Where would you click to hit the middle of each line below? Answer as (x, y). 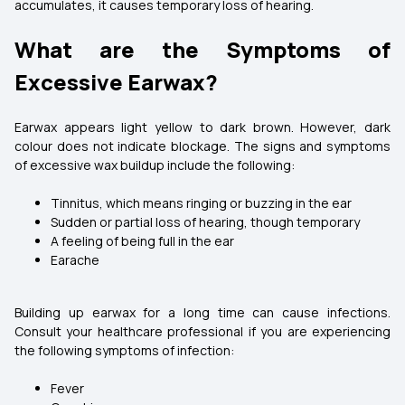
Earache (75, 260)
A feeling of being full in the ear (142, 241)
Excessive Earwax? (116, 82)
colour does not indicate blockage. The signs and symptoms (202, 146)
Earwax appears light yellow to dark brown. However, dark (202, 127)
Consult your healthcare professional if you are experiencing (202, 331)
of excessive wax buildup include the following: (155, 165)
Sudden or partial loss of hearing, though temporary (205, 222)
